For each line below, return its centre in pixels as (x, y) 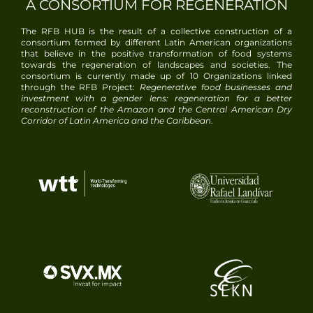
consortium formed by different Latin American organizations (156, 43)
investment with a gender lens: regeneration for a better (156, 99)
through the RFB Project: (80, 87)
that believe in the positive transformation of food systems (156, 54)
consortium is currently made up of (105, 76)
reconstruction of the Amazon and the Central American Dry (156, 110)
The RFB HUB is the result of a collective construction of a (156, 31)
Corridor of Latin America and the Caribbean (116, 121)
